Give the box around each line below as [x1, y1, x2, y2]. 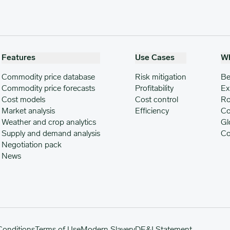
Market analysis [2, 107, 55, 116]
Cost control [135, 95, 178, 104]
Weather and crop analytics [2, 118, 97, 127]
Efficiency [135, 107, 169, 116]
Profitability [135, 84, 174, 93]
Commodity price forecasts [2, 84, 95, 93]
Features [2, 53, 36, 62]
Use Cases [135, 53, 175, 62]
